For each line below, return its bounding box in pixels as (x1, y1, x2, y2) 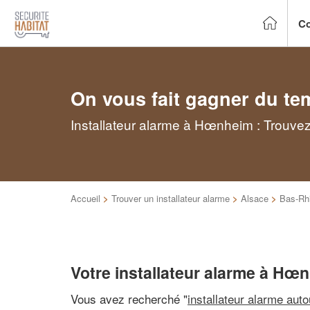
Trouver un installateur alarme (111, 192, 230, 205)
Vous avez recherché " (71, 289, 188, 307)
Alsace (241, 192, 268, 205)
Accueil (71, 192, 100, 205)
